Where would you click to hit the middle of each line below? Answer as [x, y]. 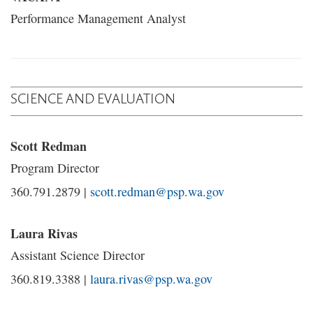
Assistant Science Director [78, 255]
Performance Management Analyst [98, 18]
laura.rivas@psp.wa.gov [151, 279]
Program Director [55, 168]
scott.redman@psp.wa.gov [157, 191]
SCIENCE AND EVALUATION [93, 98]
